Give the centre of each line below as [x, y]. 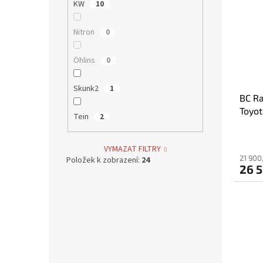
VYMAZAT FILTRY [133, 149]
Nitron [85, 32]
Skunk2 [87, 88]
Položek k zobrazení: [104, 161]
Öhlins [85, 60]
